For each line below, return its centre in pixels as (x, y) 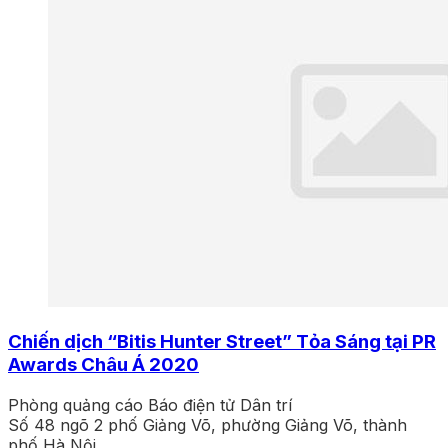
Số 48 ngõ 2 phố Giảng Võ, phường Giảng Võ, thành (207, 424)
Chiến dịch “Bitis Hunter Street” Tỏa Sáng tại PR (222, 341)
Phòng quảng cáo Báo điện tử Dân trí (150, 404)
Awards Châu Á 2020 (103, 364)
